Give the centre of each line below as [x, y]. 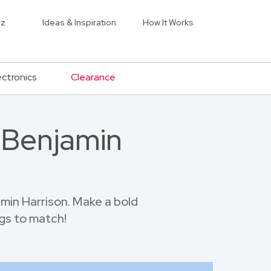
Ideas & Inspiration [79, 22]
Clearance [93, 77]
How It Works [168, 22]
